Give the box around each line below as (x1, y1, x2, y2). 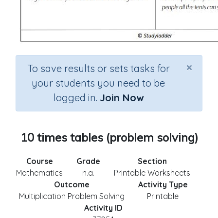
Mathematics (16, 168, 63, 178)
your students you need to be (32, 77, 165, 89)
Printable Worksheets (114, 168, 190, 178)
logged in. (53, 91, 100, 104)
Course (26, 156, 53, 166)
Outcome (54, 180, 90, 189)
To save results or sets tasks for (27, 62, 170, 74)
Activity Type (138, 180, 188, 189)
